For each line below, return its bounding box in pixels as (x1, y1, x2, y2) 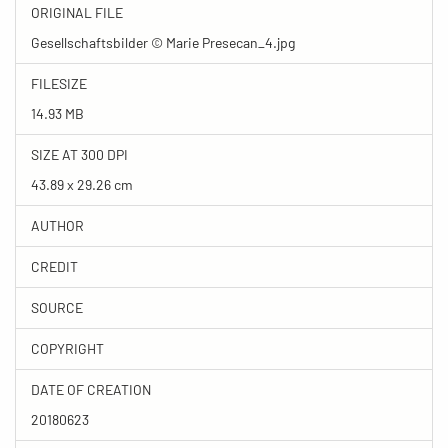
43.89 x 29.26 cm (31, 175, 133, 193)
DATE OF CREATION (31, 380, 151, 398)
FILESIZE (31, 74, 87, 92)
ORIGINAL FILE (31, 3, 123, 21)
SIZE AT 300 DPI (31, 145, 128, 163)
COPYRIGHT (31, 339, 104, 357)
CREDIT (31, 257, 78, 275)
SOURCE (31, 298, 83, 316)
